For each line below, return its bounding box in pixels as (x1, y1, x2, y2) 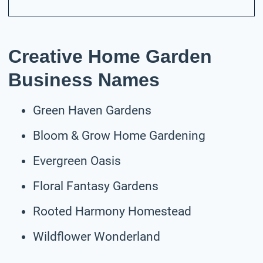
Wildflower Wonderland (33, 229, 160, 244)
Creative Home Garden (8, 45, 212, 67)
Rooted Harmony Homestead (33, 204, 191, 218)
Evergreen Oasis (33, 153, 121, 168)
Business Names (8, 69, 160, 90)
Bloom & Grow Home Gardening (33, 128, 205, 143)
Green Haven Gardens (33, 103, 151, 117)
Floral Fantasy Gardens (33, 178, 159, 193)
